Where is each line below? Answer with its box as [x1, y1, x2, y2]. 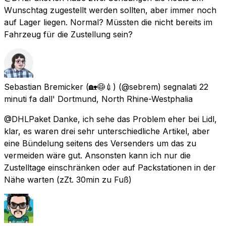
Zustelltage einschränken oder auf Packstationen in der [4, 162, 216, 173]
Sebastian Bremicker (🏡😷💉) [4, 81, 116, 92]
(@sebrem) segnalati [119, 81, 197, 92]
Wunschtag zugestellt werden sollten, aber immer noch [4, 5, 216, 15]
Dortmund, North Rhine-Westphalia [58, 93, 193, 104]
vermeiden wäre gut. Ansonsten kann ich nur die [4, 150, 191, 160]
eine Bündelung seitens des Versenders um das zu [4, 138, 196, 148]
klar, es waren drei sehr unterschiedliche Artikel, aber [4, 126, 210, 136]
